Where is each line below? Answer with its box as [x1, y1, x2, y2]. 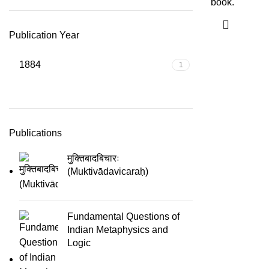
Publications [9, 128, 62, 138]
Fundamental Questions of [67, 211, 180, 222]
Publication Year [9, 30, 79, 40]
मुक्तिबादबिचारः [67, 153, 119, 163]
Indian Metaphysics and [67, 225, 168, 235]
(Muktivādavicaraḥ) [67, 166, 148, 177]
